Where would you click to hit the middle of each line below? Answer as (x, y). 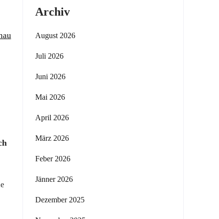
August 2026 (55, 35)
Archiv (53, 12)
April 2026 (52, 118)
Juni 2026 (50, 77)
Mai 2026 (50, 97)
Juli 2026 (49, 56)
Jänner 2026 (54, 179)
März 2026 (52, 138)
